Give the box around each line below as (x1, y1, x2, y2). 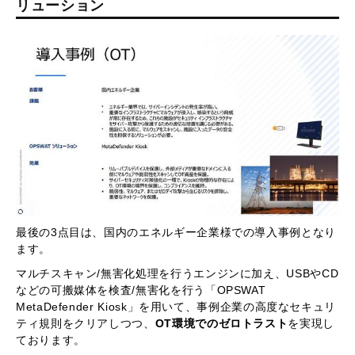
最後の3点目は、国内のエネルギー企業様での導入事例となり (16, 226, 336, 239)
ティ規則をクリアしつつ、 (16, 317, 155, 330)
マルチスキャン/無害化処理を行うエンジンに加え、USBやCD (16, 267, 339, 281)
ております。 (16, 334, 86, 347)
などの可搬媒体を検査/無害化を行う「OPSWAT (16, 284, 266, 297)
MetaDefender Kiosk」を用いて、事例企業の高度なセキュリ (16, 300, 337, 314)
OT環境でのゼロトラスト (155, 317, 288, 330)
